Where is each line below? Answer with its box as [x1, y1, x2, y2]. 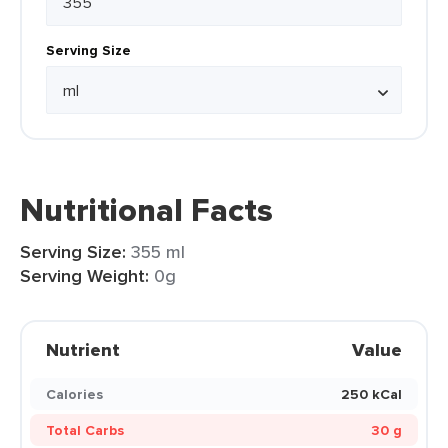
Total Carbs [46, 420, 124, 440]
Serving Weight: [20, 263, 149, 289]
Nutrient [46, 337, 120, 363]
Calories [46, 384, 103, 404]
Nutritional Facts [20, 186, 273, 234]
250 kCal [341, 384, 402, 404]
